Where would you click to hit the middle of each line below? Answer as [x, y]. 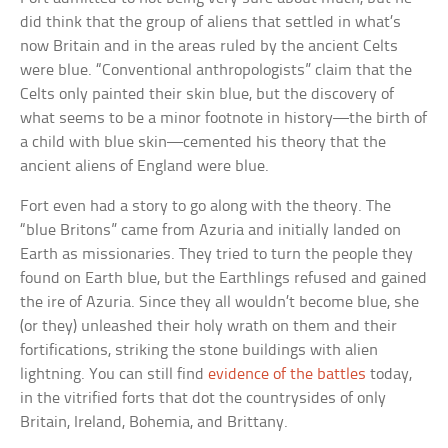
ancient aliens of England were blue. [145, 167]
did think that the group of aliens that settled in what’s [211, 23]
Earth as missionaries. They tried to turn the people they [217, 255]
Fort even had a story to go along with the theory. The [206, 207]
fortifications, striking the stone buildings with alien [199, 351]
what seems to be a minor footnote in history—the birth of [224, 119]
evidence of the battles [287, 375]
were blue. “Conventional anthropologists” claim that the [216, 71]
